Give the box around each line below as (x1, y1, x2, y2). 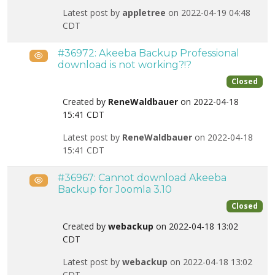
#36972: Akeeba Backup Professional (58, 47, 239, 59)
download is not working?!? (58, 59, 192, 71)
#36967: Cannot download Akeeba (58, 172, 227, 184)
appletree (122, 7, 166, 19)
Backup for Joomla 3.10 (58, 184, 172, 195)
